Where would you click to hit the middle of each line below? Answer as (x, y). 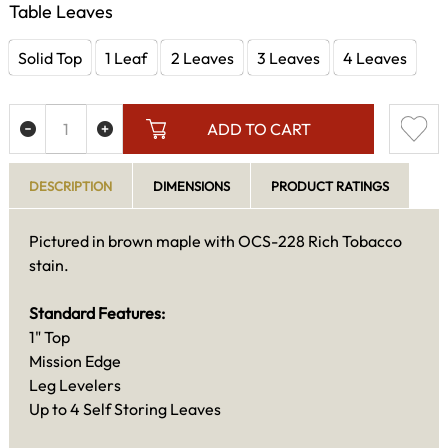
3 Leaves (288, 57)
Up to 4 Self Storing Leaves (125, 408)
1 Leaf (126, 57)
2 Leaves (202, 57)
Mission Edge (75, 360)
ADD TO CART (258, 129)
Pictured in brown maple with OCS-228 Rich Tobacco (215, 240)
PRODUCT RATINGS (330, 185)
